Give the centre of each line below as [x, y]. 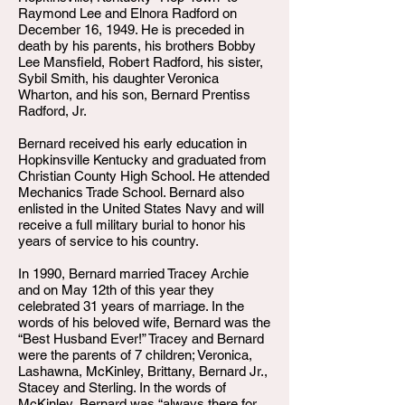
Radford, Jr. [52, 111]
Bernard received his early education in [132, 143]
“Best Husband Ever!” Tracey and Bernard [141, 339]
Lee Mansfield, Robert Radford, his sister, [141, 62]
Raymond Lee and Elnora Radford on [127, 13]
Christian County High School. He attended [144, 176]
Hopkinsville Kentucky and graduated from [142, 160]
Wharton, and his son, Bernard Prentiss [134, 94]
